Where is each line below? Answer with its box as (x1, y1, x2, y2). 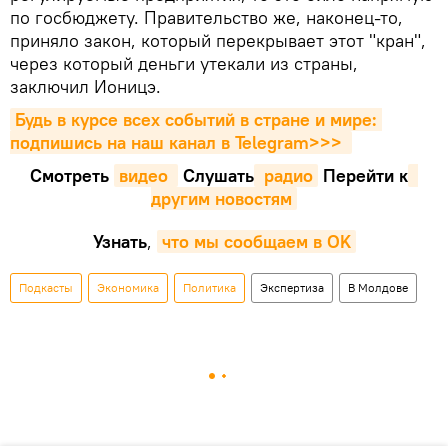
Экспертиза (260, 280, 324, 296)
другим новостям (151, 187, 292, 211)
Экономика (97, 280, 159, 296)
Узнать (92, 230, 147, 254)
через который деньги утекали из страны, (10, 52, 358, 76)
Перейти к (318, 164, 408, 188)
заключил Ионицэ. (10, 75, 161, 99)
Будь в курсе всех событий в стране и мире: (15, 108, 377, 132)
